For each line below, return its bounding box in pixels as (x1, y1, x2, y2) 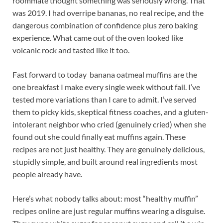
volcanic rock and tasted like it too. (12, 45, 129, 55)
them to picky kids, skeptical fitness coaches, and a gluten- (12, 107, 209, 116)
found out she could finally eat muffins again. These (12, 131, 186, 141)
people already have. (12, 169, 82, 179)
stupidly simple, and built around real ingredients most (12, 156, 198, 166)
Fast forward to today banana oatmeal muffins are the (12, 69, 197, 79)
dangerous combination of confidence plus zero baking (12, 20, 198, 30)
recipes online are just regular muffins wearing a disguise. (12, 206, 205, 216)
